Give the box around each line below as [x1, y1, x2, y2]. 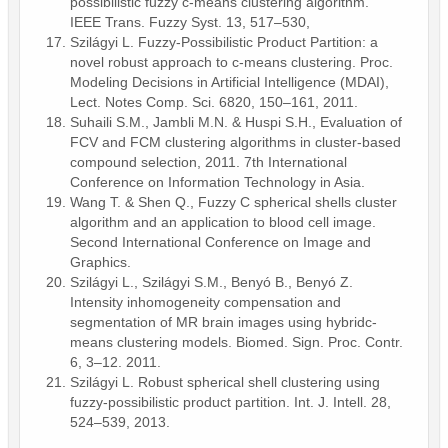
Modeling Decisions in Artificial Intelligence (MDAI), [70, 73, 389, 90]
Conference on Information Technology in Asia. [70, 173, 365, 190]
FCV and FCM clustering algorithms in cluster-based [70, 133, 401, 150]
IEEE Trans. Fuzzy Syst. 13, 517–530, [70, 13, 310, 30]
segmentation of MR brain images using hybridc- [70, 313, 377, 330]
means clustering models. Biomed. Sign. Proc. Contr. [70, 333, 403, 350]
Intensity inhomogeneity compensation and [70, 293, 341, 310]
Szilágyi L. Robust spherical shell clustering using [70, 373, 380, 390]
